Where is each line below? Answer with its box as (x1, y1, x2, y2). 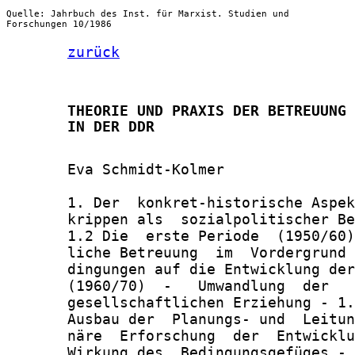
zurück (67, 44, 120, 61)
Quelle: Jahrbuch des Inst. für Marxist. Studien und (6, 8, 289, 19)
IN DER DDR (6, 118, 155, 136)
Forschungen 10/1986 (6, 18, 112, 29)
